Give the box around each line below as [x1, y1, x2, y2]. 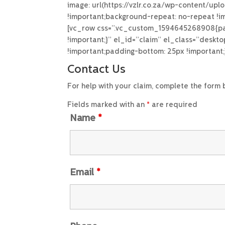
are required [150, 101, 198, 109]
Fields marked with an [67, 101, 147, 109]
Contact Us [67, 64, 126, 76]
